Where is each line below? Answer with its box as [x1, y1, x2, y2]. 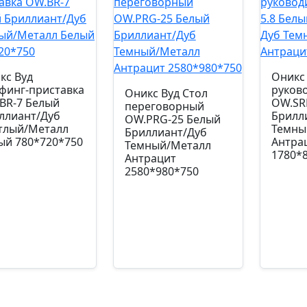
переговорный [124, 99, 204, 114]
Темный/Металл [124, 138, 211, 153]
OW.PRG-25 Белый [124, 112, 221, 127]
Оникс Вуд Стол [124, 86, 208, 101]
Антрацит [124, 151, 176, 166]
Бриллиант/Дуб [124, 125, 207, 140]
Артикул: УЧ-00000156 [124, 283, 229, 296]
